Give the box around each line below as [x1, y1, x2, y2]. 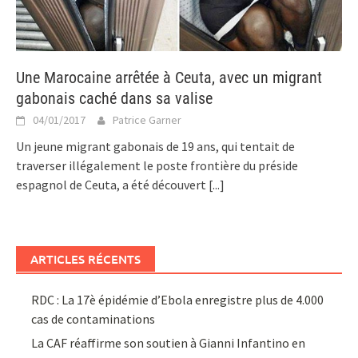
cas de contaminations [31, 310, 156, 327]
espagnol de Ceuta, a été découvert [16, 176, 209, 193]
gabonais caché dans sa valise [16, 88, 213, 108]
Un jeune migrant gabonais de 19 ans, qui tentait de [16, 137, 295, 154]
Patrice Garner [113, 112, 181, 127]
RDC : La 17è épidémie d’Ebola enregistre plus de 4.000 [31, 291, 324, 308]
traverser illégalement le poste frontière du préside [16, 157, 298, 173]
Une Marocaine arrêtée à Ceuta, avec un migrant [16, 67, 322, 87]
